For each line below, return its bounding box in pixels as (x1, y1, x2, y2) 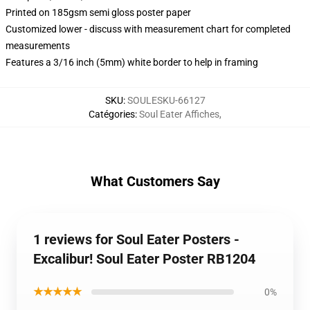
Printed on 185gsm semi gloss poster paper (6, 7, 191, 18)
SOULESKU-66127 (127, 95, 206, 106)
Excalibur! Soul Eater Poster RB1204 (33, 250, 255, 267)
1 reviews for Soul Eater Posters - (33, 231, 239, 248)
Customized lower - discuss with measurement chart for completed (6, 24, 291, 35)
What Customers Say (90, 173, 220, 190)
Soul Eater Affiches (139, 109, 219, 120)
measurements (6, 40, 70, 51)
